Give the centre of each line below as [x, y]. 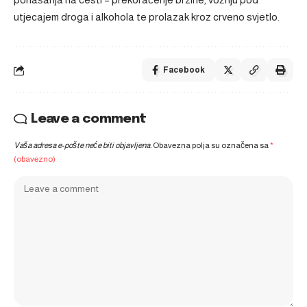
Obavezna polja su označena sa [211, 145]
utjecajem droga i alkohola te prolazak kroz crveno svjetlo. [147, 17]
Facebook [184, 70]
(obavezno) [35, 159]
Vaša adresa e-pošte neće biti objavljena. [83, 145]
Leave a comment [89, 119]
